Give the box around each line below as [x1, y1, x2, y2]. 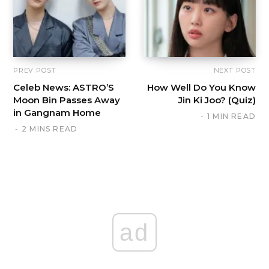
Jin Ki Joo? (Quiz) [178, 94, 256, 106]
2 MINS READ [22, 124, 78, 134]
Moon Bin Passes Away [13, 94, 120, 106]
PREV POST [13, 66, 56, 75]
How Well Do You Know [147, 82, 256, 94]
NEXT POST [213, 66, 256, 75]
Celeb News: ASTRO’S [13, 82, 114, 94]
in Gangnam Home [13, 107, 101, 119]
